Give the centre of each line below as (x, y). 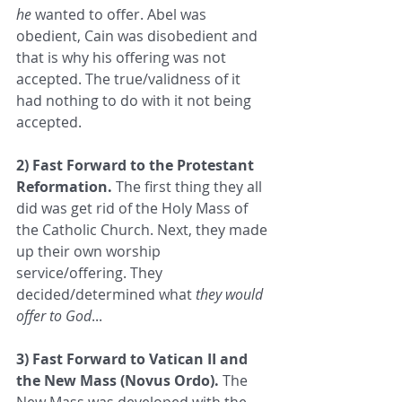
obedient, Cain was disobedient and (139, 36)
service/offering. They (91, 273)
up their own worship (90, 252)
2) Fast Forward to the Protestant (137, 166)
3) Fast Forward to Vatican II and (134, 359)
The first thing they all (189, 187)
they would (231, 295)
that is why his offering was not (123, 58)
